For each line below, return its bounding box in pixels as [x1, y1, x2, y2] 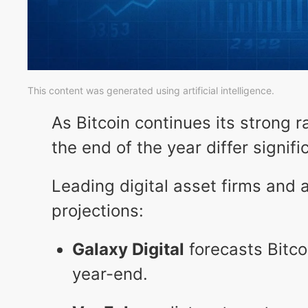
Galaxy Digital [71, 239, 184, 260]
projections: [51, 201, 144, 221]
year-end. [71, 264, 148, 285]
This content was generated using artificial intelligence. [27, 85, 274, 97]
